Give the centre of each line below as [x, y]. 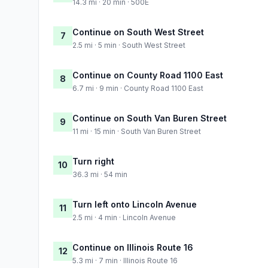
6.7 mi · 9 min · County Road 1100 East [138, 88]
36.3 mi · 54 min [100, 174]
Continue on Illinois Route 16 [133, 247]
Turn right [93, 161]
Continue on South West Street [138, 32]
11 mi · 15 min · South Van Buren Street [137, 131]
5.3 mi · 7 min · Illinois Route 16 [125, 260]
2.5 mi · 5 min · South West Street [129, 45]
